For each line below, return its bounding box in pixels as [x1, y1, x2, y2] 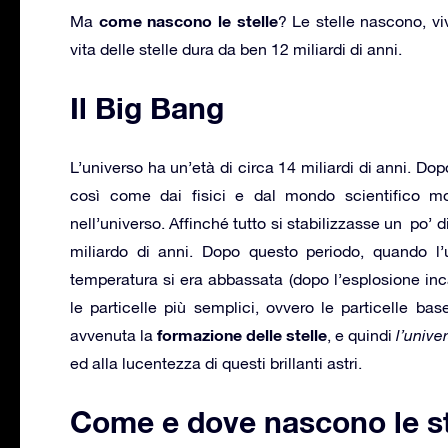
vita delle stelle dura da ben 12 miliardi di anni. [70, 39, 402, 58]
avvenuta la [70, 325, 158, 344]
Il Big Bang [70, 89, 224, 126]
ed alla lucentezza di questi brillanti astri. [70, 353, 362, 372]
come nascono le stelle [98, 10, 278, 30]
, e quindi [327, 325, 397, 344]
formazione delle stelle [157, 324, 328, 344]
